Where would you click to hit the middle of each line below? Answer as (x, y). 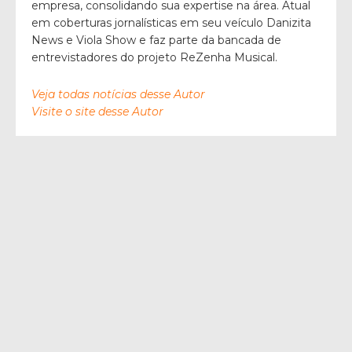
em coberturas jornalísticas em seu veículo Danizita (171, 22)
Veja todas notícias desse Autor (118, 94)
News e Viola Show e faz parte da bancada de (156, 40)
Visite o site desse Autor (97, 111)
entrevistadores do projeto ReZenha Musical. (154, 57)
